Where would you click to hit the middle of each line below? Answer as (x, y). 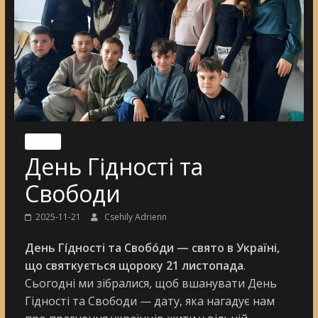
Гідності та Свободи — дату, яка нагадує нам (149, 301)
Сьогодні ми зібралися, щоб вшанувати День (150, 283)
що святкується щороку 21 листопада (134, 265)
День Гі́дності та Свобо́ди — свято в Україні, (152, 247)
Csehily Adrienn (135, 216)
